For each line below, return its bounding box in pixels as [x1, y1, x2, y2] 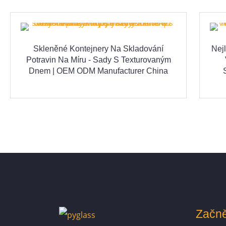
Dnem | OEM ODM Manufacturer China [29, 67, 168, 76]
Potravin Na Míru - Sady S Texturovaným [26, 55, 171, 65]
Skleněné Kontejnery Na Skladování [33, 44, 163, 53]
